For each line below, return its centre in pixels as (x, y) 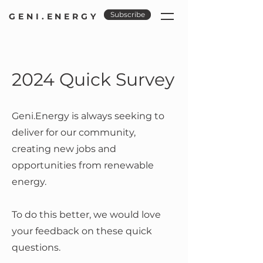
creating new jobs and (64, 149)
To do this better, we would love (86, 215)
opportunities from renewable (83, 165)
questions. (37, 247)
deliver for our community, (74, 132)
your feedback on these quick (82, 231)
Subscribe (127, 14)
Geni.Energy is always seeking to (88, 116)
